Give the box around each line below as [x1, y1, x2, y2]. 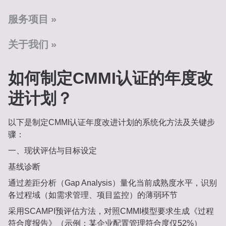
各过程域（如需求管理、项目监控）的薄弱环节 [8, 191, 178, 200]
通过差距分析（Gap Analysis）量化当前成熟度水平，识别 [8, 179, 217, 188]
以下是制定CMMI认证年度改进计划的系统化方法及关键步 [8, 118, 215, 127]
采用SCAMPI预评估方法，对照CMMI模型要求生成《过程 [8, 207, 214, 216]
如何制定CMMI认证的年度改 [8, 69, 213, 88]
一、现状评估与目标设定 [8, 146, 97, 155]
